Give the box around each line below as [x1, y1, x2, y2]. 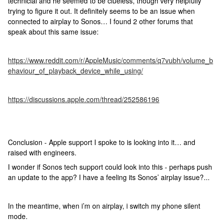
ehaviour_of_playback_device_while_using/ [8, 66, 143, 75]
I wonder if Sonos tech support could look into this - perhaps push [8, 162, 212, 172]
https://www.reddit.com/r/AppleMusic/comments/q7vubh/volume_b [8, 55, 213, 65]
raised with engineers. [8, 147, 76, 157]
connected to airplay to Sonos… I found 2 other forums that [8, 16, 193, 26]
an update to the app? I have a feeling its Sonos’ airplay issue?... [8, 172, 210, 182]
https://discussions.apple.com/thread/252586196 [8, 94, 159, 104]
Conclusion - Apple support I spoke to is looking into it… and [8, 137, 195, 147]
